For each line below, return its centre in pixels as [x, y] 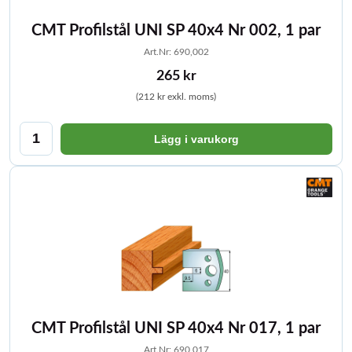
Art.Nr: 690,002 [176, 52]
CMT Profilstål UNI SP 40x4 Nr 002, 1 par [176, 31]
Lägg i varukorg [196, 139]
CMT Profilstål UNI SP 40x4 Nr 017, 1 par [176, 328]
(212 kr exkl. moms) [176, 97]
